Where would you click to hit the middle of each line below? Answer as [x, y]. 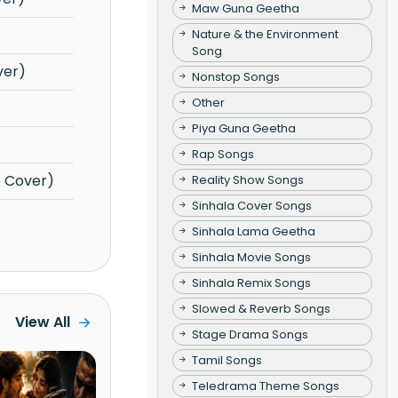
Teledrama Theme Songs [265, 386]
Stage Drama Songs [250, 334]
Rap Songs [223, 154]
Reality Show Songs [247, 179]
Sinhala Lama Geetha [253, 231]
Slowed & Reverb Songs [261, 308]
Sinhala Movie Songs [251, 257]
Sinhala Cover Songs [251, 205]
